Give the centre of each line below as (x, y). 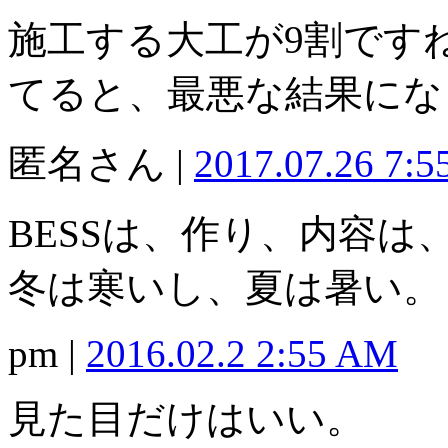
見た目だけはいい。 (186, 419)
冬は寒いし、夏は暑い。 (225, 288)
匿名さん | (101, 164)
